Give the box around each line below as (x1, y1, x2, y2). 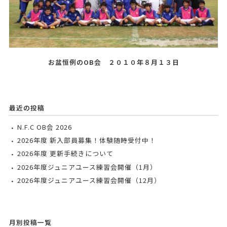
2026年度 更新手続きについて (17, 148, 113, 159)
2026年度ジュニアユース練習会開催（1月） (17, 162, 157, 172)
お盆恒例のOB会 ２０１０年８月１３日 (48, 57, 179, 67)
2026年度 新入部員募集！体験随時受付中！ (17, 135, 156, 145)
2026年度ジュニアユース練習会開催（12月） (17, 175, 161, 185)
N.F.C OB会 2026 (17, 122, 72, 132)
